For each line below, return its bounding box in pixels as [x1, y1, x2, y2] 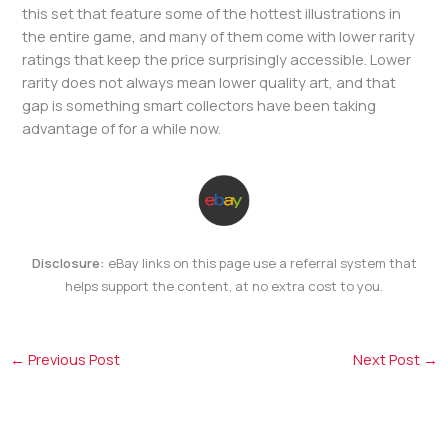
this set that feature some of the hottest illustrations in [22, 2, 402, 23]
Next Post [353, 349, 424, 370]
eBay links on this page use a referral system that [104, 254, 417, 273]
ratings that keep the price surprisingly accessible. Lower [22, 48, 412, 69]
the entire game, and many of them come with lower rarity [22, 25, 416, 46]
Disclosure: [31, 254, 105, 273]
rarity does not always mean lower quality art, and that [22, 71, 397, 92]
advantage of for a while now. [22, 117, 222, 138]
